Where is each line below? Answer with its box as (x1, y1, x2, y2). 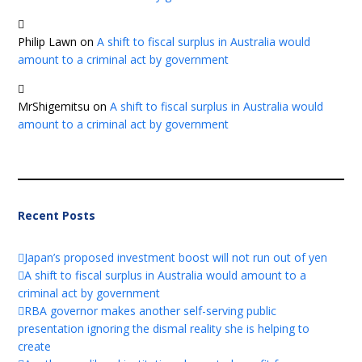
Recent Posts (18, 207, 96, 223)
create (18, 338, 52, 354)
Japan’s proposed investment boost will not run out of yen (24, 249, 328, 265)
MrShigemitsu (18, 99, 90, 114)
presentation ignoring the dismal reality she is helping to (18, 320, 310, 336)
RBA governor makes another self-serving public (24, 302, 277, 318)
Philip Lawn (18, 34, 78, 49)
